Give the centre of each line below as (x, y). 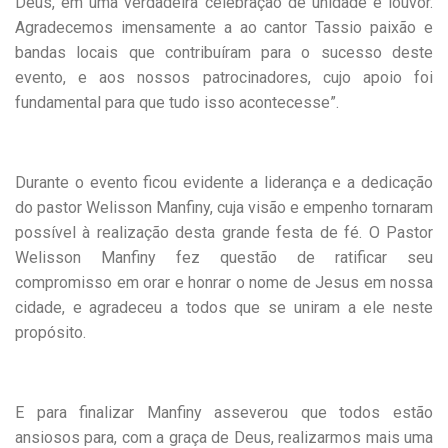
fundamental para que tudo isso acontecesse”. (177, 103)
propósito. (50, 333)
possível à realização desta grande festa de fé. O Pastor (224, 233)
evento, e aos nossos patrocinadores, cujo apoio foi (224, 78)
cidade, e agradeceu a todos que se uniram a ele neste (224, 308)
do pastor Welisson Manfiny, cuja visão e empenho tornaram (224, 208)
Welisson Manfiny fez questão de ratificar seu (224, 258)
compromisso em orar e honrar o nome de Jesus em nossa (224, 283)
